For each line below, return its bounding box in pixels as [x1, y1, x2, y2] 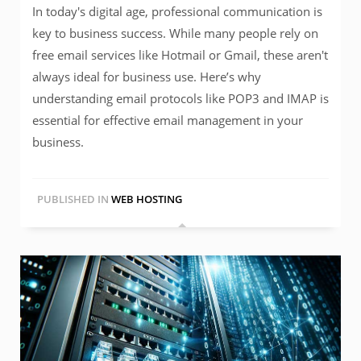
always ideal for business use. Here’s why [32, 68, 261, 85]
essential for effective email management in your [32, 112, 303, 129]
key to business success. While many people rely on [32, 25, 318, 42]
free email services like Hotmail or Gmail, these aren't [32, 47, 328, 64]
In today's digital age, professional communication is [32, 3, 322, 20]
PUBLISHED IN [37, 192, 109, 207]
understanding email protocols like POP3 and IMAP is [32, 90, 329, 107]
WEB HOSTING [111, 192, 182, 207]
